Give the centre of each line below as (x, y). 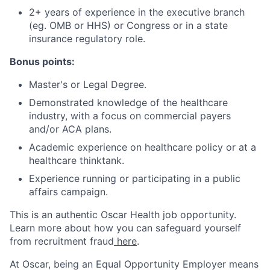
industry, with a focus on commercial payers (130, 116)
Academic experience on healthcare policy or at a (143, 147)
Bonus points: (42, 61)
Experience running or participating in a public (135, 178)
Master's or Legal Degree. (88, 84)
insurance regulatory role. (87, 39)
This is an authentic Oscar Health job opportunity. (123, 215)
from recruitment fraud (62, 241)
